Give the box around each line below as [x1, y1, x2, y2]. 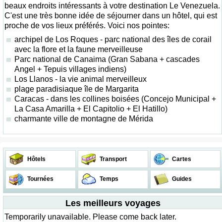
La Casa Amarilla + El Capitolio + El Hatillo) [14, 105, 167, 113]
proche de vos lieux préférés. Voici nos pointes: [4, 21, 169, 30]
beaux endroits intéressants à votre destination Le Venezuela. [4, 1, 220, 10]
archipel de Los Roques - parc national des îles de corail [14, 35, 212, 44]
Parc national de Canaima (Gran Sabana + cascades [14, 55, 200, 63]
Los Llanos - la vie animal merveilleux [14, 75, 147, 83]
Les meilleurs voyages [65, 198, 161, 208]
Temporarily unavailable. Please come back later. [4, 213, 176, 221]
